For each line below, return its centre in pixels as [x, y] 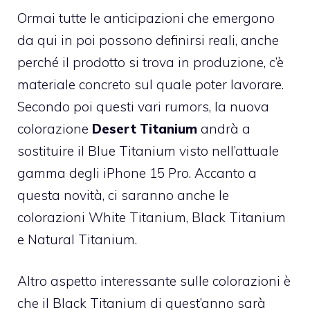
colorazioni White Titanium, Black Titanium [152, 217]
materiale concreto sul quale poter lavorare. [151, 84]
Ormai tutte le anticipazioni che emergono [146, 18]
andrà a [224, 128]
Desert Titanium [145, 128]
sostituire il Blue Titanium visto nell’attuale [148, 151]
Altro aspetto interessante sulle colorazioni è [154, 281]
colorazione [55, 128]
